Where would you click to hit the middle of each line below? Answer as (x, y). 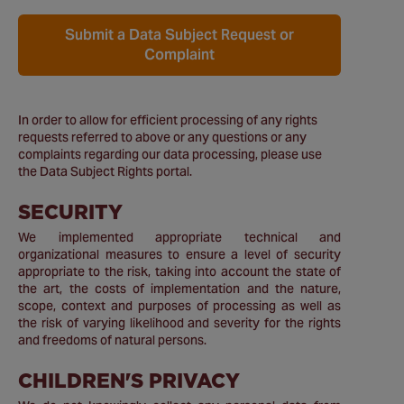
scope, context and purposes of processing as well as (179, 306)
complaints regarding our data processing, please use (170, 154)
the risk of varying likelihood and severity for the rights (179, 323)
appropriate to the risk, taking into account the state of (179, 271)
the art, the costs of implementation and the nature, (179, 289)
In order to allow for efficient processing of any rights (168, 120)
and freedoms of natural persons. (112, 340)
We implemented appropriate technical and (179, 237)
